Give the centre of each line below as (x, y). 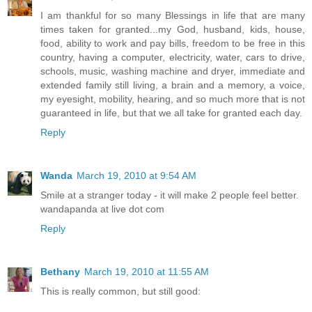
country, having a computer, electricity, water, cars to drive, (173, 57)
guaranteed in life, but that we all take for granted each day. (171, 113)
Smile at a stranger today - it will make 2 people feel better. (170, 195)
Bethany (60, 272)
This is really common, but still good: (120, 291)
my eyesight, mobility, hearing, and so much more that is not (173, 99)
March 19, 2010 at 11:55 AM (147, 272)
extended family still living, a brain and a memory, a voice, (173, 85)
